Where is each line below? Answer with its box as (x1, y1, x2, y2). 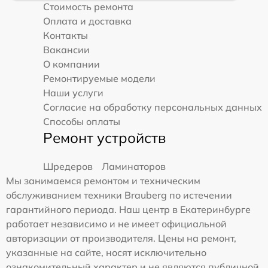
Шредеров (43, 160, 93, 173)
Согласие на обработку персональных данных (43, 101, 262, 114)
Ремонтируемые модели (43, 72, 156, 85)
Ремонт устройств (43, 129, 166, 147)
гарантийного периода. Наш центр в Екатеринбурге (6, 203, 251, 216)
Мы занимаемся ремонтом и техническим (6, 175, 200, 187)
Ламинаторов (102, 160, 166, 173)
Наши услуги (43, 87, 103, 99)
